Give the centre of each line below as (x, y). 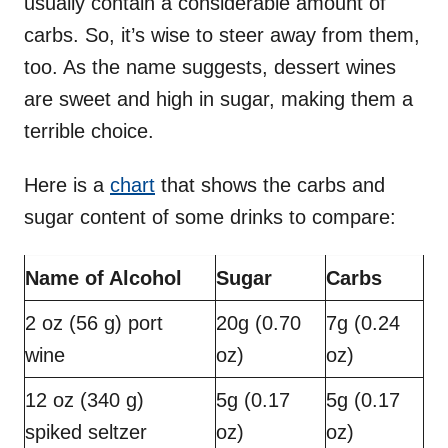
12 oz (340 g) (84, 400)
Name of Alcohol (103, 278)
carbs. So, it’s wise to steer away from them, (222, 35)
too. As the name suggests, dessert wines (210, 67)
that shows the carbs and (270, 185)
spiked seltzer (86, 432)
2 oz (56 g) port (94, 323)
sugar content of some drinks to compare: (210, 217)
